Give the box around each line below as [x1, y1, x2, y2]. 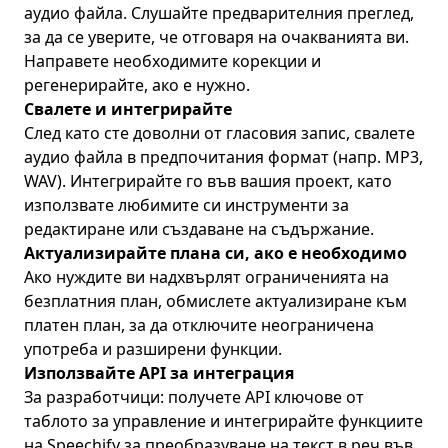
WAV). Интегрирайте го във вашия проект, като [24, 170, 392, 192]
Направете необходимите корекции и [24, 50, 321, 72]
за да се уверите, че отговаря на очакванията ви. [24, 26, 409, 48]
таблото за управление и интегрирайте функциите [24, 410, 423, 432]
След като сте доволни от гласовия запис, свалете [24, 122, 415, 144]
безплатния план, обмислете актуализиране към [24, 290, 407, 312]
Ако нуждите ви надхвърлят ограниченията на [24, 266, 389, 288]
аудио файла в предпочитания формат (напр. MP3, [24, 146, 423, 168]
